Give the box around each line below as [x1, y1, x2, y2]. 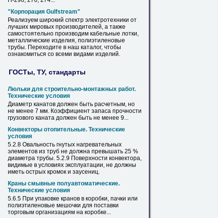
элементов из [8, 148, 47, 155]
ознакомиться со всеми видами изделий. [8, 51, 120, 57]
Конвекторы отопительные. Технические [8, 126, 125, 133]
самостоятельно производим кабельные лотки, [8, 30, 139, 37]
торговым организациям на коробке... [8, 209, 111, 216]
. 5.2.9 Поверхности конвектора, [54, 155, 142, 162]
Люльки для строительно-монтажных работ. [8, 86, 136, 92]
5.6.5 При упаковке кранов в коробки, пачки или [8, 195, 138, 202]
